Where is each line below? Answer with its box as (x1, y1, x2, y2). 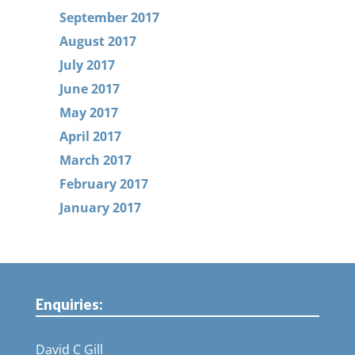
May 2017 (59, 104, 118, 121)
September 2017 (59, 9, 159, 26)
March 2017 (59, 151, 132, 169)
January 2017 (59, 199, 141, 216)
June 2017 (59, 80, 120, 97)
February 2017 (59, 175, 148, 193)
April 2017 (59, 128, 121, 145)
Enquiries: (35, 296, 103, 313)
